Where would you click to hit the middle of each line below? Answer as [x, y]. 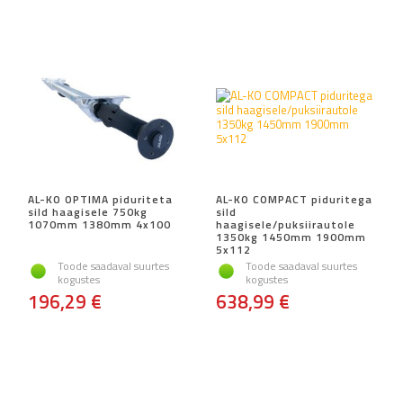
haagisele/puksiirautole [286, 225]
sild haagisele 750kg [88, 212]
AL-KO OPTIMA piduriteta [100, 200]
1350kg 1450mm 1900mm [291, 237]
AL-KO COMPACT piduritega [294, 200]
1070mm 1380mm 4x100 [99, 225]
